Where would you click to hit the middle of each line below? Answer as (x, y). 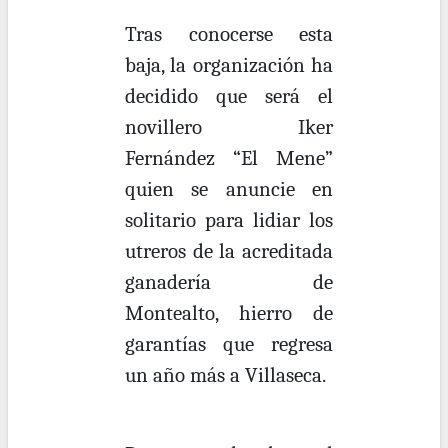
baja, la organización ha (229, 65)
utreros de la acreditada (229, 251)
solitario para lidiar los (229, 220)
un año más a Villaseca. (226, 375)
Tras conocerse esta (229, 34)
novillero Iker (229, 127)
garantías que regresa (229, 344)
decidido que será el (229, 96)
